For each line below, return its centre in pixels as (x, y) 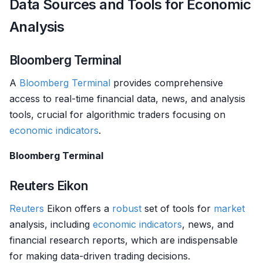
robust (127, 208)
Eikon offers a (78, 208)
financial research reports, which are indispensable (124, 240)
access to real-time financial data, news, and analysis (127, 99)
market (229, 208)
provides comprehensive (167, 83)
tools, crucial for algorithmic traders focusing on (117, 114)
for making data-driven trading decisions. (100, 256)
